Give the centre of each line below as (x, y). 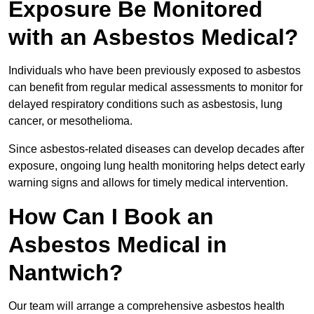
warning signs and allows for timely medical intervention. (148, 183)
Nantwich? (66, 273)
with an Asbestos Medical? (153, 37)
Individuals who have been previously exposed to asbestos (155, 71)
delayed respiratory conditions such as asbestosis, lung (145, 104)
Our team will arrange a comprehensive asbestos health (146, 306)
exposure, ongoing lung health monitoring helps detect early (157, 166)
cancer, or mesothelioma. (72, 121)
